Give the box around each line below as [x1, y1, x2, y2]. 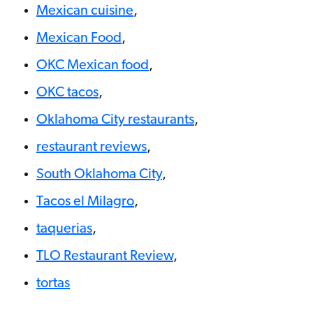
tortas [36, 277, 70, 291]
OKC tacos [36, 86, 99, 101]
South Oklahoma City [36, 168, 162, 182]
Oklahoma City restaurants [36, 113, 194, 128]
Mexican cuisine [36, 4, 133, 19]
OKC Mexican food [36, 59, 149, 73]
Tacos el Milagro [36, 195, 134, 210]
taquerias [36, 222, 92, 237]
